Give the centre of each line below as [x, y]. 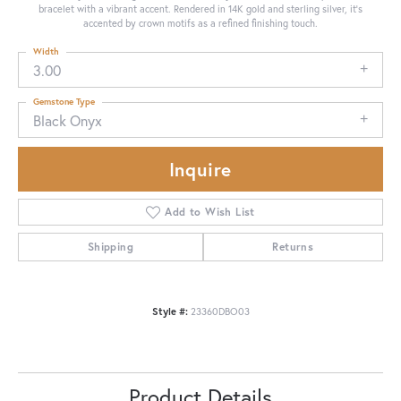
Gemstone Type [64, 101]
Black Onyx [68, 120]
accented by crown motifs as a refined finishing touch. [200, 22]
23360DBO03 [220, 311]
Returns [293, 247]
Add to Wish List [210, 212]
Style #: [170, 311]
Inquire [200, 170]
